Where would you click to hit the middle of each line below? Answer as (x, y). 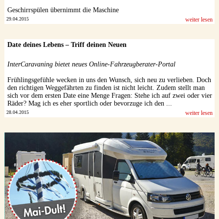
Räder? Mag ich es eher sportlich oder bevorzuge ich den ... (89, 104)
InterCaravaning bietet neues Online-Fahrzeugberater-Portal (91, 65)
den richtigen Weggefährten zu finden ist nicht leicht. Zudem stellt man (106, 88)
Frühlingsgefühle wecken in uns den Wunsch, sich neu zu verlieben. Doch (109, 80)
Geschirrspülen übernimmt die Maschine (63, 10)
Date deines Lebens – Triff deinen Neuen (67, 45)
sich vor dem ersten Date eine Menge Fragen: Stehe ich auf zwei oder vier (109, 96)
